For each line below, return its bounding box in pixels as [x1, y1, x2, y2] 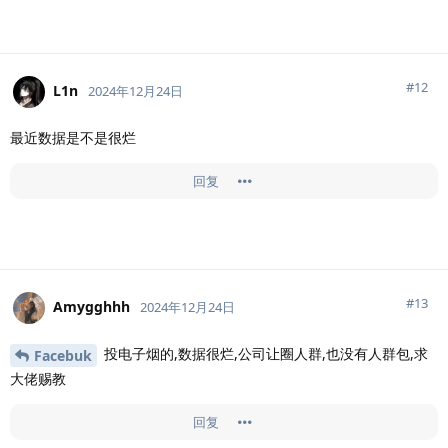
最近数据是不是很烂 [10, 127, 136, 147]
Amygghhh [53, 296, 130, 316]
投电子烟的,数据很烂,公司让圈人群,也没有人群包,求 [100, 343, 428, 363]
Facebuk [34, 345, 92, 365]
